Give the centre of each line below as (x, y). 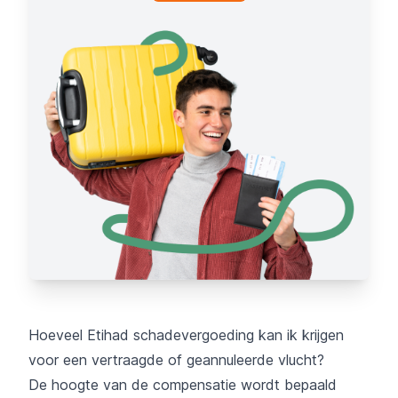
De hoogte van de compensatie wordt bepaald (183, 384)
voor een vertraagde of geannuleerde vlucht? (176, 359)
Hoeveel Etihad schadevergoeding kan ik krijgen (186, 334)
